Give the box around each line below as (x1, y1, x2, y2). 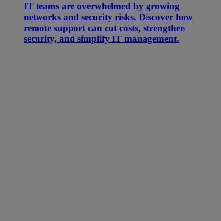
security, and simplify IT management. (24, 33, 179, 44)
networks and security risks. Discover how (24, 11, 193, 22)
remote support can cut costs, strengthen (24, 22, 185, 33)
